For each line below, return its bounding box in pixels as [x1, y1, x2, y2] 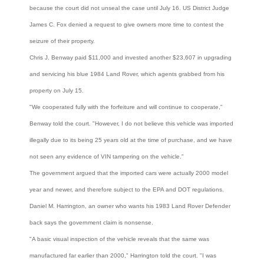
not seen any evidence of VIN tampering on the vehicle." [29, 153, 184, 160]
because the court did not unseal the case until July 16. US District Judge [29, 5, 229, 12]
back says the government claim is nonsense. [29, 219, 153, 226]
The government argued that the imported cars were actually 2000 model [29, 170, 228, 177]
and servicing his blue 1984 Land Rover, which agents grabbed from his [29, 71, 225, 78]
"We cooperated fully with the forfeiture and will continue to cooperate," [29, 104, 223, 111]
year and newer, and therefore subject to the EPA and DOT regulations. [29, 186, 224, 193]
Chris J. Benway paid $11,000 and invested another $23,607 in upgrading [29, 54, 232, 61]
